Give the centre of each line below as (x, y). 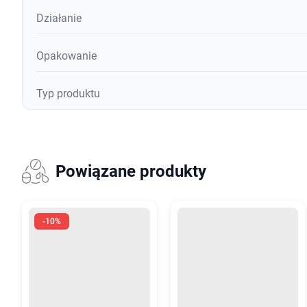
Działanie (59, 18)
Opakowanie (66, 56)
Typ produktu (68, 94)
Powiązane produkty (131, 171)
